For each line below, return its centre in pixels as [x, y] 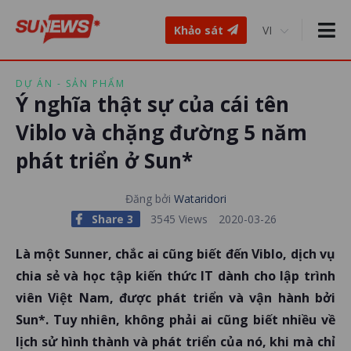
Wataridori [200, 199]
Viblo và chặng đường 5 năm [161, 132]
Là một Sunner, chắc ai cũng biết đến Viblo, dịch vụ [175, 254]
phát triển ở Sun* [104, 161]
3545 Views [180, 219]
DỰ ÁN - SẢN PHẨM [71, 83]
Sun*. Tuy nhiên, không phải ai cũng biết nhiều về [175, 320]
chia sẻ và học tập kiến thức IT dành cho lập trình [175, 276]
